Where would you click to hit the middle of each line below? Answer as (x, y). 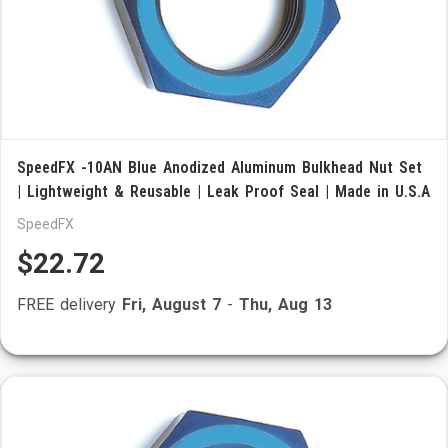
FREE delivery (69, 304)
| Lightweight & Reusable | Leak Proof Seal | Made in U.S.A (223, 191)
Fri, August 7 (171, 304)
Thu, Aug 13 (285, 304)
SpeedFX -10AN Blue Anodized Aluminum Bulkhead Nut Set (219, 167)
